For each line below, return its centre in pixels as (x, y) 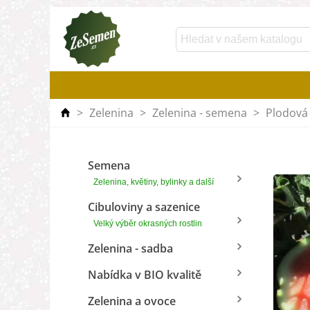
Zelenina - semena (200, 113)
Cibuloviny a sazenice (144, 207)
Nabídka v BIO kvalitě (145, 275)
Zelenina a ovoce (132, 301)
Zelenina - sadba (130, 248)
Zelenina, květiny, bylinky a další (154, 182)
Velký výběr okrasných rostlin (148, 224)
